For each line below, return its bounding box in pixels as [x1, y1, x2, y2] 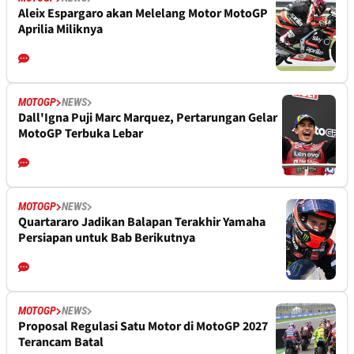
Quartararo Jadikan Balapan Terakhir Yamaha [18, 213, 265, 232]
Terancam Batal [18, 333, 104, 352]
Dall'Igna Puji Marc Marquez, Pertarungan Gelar [18, 109, 277, 127]
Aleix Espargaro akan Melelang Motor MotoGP [18, 5, 268, 23]
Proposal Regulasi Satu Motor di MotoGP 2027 [18, 318, 268, 336]
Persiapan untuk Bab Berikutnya [18, 229, 195, 247]
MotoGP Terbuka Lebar [18, 125, 143, 143]
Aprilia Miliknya [18, 21, 103, 39]
